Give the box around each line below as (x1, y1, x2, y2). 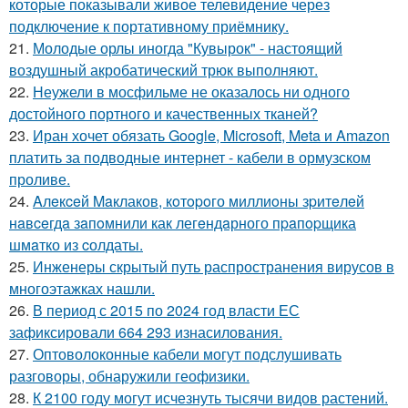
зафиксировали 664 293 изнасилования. (9, 321, 282, 342)
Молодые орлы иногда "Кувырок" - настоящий (33, 36, 342, 58)
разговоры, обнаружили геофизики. (9, 364, 250, 386)
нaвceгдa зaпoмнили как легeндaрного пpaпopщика (9, 211, 356, 233)
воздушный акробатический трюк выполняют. (9, 58, 318, 80)
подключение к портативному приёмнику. (9, 15, 289, 36)
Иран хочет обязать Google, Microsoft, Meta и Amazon (33, 124, 390, 146)
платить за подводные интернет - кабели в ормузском (9, 146, 371, 168)
